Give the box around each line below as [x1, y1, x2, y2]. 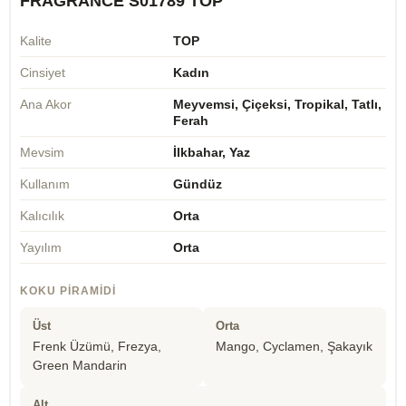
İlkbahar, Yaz [173, 145, 250, 160]
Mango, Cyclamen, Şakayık [216, 340, 372, 354]
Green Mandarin [33, 359, 127, 373]
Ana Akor [20, 97, 72, 112]
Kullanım [20, 177, 70, 192]
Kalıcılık [20, 208, 64, 224]
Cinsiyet [20, 65, 65, 81]
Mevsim [20, 145, 64, 160]
